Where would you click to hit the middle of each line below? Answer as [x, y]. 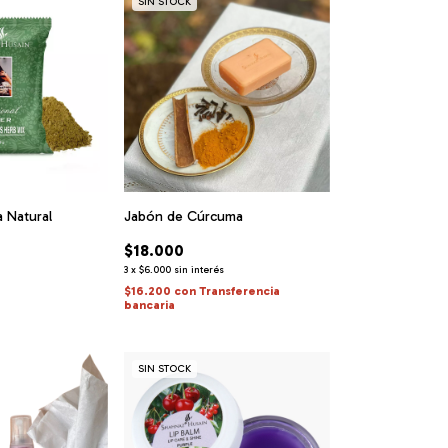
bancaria [149, 304]
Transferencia [239, 290]
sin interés [198, 269]
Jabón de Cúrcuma [183, 216]
